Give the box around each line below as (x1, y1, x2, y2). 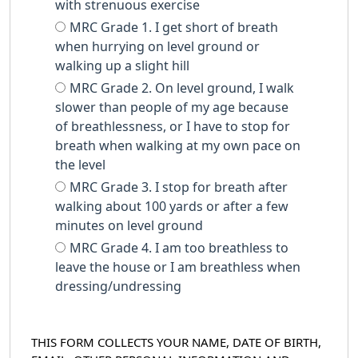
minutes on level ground (55, 219, 203, 232)
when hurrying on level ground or (55, 40, 260, 53)
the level (55, 158, 105, 171)
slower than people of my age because (55, 101, 288, 113)
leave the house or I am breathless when (55, 261, 300, 273)
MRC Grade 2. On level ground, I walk (70, 82, 294, 94)
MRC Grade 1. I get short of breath (70, 21, 278, 34)
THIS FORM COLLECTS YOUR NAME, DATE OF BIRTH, (31, 336, 321, 348)
